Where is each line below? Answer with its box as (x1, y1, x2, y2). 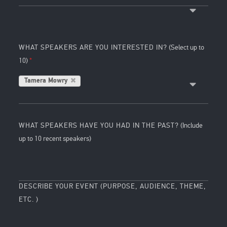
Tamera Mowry (24, 78, 68, 85)
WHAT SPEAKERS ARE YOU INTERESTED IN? (19, 43, 168, 52)
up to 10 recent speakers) (19, 134, 92, 143)
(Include (179, 121, 203, 130)
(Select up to (167, 43, 205, 52)
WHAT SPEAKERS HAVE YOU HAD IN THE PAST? (19, 121, 179, 130)
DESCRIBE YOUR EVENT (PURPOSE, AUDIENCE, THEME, (19, 181, 207, 191)
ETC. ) (19, 195, 39, 204)
